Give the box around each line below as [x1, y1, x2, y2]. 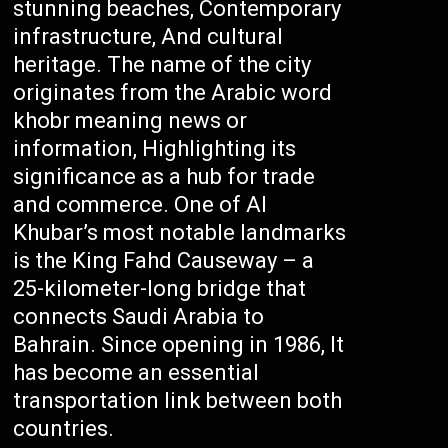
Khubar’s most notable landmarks [13, 220, 347, 245]
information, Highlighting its [13, 136, 297, 161]
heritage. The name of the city [13, 52, 312, 77]
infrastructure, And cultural [13, 24, 284, 49]
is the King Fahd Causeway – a [13, 248, 315, 273]
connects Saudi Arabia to [13, 304, 265, 329]
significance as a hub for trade [13, 164, 316, 189]
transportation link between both [13, 388, 343, 413]
